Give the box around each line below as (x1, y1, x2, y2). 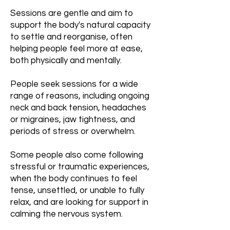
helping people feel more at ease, (10, 44, 143, 53)
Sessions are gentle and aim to (10, 9, 133, 18)
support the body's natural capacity (10, 21, 150, 30)
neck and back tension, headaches (10, 103, 146, 112)
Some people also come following (10, 150, 143, 160)
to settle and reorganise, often (10, 32, 132, 42)
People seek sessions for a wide (10, 80, 138, 89)
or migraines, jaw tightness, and (10, 115, 135, 124)
